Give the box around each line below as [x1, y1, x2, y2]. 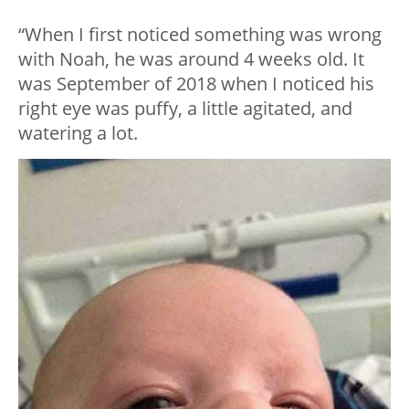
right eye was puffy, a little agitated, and [18, 96, 352, 121]
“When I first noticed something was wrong [18, 22, 382, 47]
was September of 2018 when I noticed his [18, 71, 374, 97]
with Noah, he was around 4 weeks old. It [18, 47, 364, 72]
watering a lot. [18, 121, 138, 146]
